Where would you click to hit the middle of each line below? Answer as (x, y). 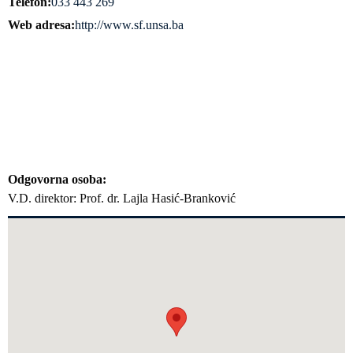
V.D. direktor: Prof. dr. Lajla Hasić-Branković (122, 198)
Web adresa (39, 25)
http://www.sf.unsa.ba (129, 25)
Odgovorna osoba (55, 179)
